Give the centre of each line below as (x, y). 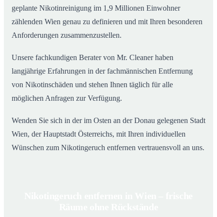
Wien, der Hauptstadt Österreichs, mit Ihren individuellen (99, 134)
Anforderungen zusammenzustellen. (67, 35)
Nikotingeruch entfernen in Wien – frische (108, 195)
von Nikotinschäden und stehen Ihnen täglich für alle (92, 84)
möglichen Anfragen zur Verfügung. (67, 98)
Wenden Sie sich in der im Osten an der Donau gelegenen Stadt (108, 120)
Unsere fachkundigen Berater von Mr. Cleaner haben (93, 57)
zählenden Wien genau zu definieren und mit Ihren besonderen (107, 21)
